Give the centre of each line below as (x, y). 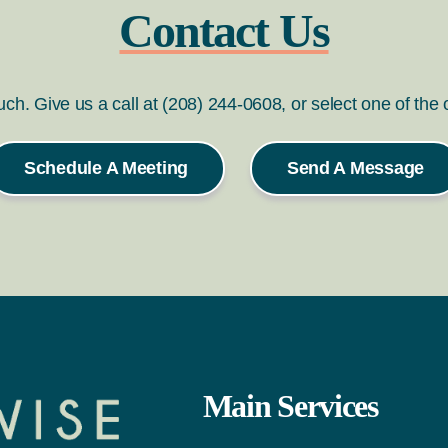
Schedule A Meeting (106, 168)
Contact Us (224, 30)
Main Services (290, 406)
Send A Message (355, 168)
